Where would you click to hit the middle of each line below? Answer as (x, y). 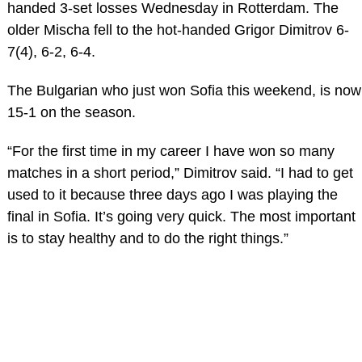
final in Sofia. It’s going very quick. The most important (181, 216)
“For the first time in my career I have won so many (170, 151)
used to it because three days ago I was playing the (172, 194)
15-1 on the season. (71, 112)
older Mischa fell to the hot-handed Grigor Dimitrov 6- (178, 29)
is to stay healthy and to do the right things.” (147, 238)
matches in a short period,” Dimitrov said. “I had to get (180, 173)
